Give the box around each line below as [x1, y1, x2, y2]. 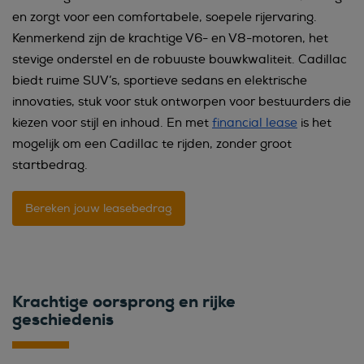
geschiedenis [12, 308, 114, 330]
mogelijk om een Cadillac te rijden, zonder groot [12, 136, 292, 152]
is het [297, 115, 331, 131]
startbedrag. [12, 157, 88, 173]
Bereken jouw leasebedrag [25, 201, 172, 215]
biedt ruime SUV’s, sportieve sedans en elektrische [12, 72, 307, 89]
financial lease [212, 115, 297, 131]
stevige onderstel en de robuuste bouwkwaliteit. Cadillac [12, 51, 347, 67]
